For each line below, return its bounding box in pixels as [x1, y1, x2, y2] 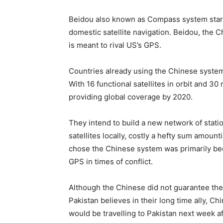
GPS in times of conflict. [69, 157, 153, 166]
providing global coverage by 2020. [69, 92, 193, 102]
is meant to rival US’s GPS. [69, 40, 161, 50]
